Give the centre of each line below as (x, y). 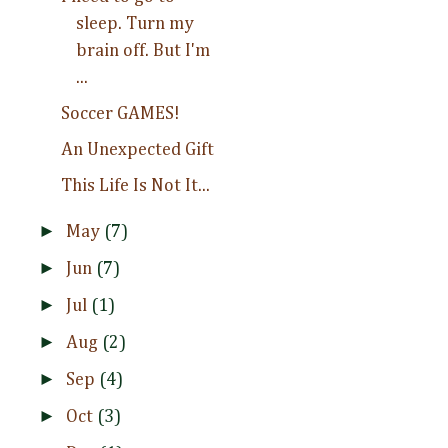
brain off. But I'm (142, 50)
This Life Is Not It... (135, 185)
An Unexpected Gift (137, 149)
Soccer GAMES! (120, 113)
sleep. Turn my (134, 23)
